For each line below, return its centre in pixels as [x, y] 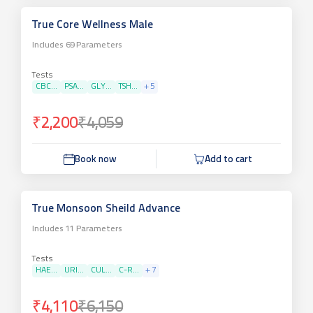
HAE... [46, 270]
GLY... [101, 87]
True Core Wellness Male [93, 25]
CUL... [101, 270]
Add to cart [228, 160]
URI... [74, 270]
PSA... [74, 87]
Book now [95, 160]
